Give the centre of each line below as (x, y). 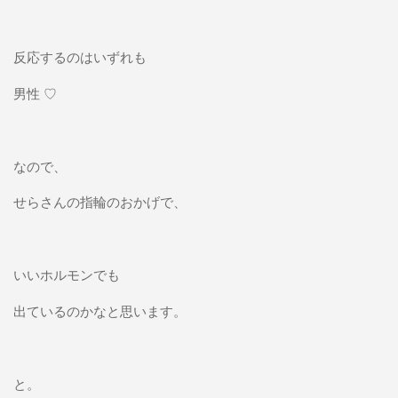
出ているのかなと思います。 (99, 311)
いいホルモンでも (66, 275)
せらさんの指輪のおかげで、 (107, 202)
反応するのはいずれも (80, 56)
